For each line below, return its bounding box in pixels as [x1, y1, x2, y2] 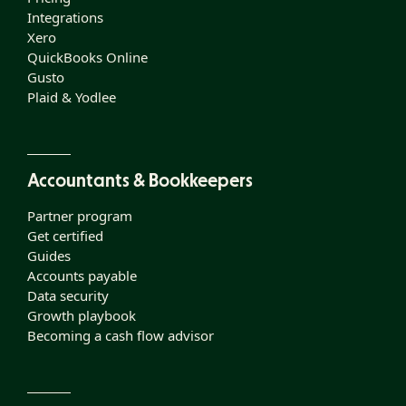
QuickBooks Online [27, 48, 148, 67]
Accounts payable [27, 266, 137, 285]
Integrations [27, 8, 103, 27]
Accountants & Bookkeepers [27, 172, 253, 191]
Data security [27, 286, 109, 305]
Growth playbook [27, 306, 136, 325]
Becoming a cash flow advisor [27, 326, 214, 345]
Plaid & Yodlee [27, 88, 116, 107]
